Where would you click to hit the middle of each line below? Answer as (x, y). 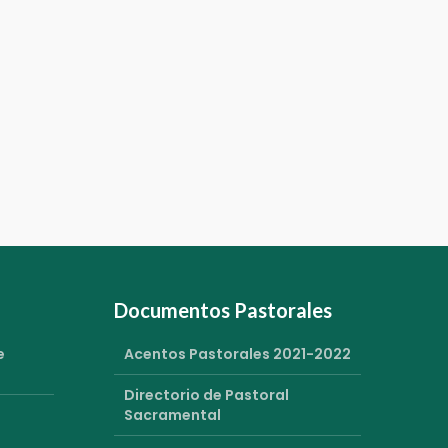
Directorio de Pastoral (206, 394)
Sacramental (172, 414)
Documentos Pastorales (222, 309)
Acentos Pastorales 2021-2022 (237, 353)
